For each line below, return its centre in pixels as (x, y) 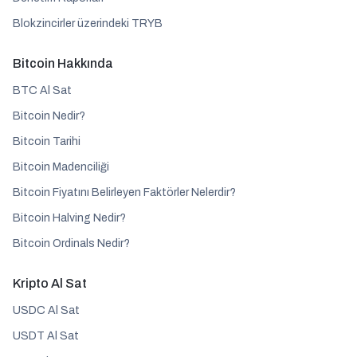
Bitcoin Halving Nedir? (69, 218)
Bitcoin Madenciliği (61, 167)
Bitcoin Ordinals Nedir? (71, 243)
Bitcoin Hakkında (63, 63)
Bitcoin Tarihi (47, 141)
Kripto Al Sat (50, 283)
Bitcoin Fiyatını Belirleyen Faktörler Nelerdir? (124, 192)
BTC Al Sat (42, 90)
